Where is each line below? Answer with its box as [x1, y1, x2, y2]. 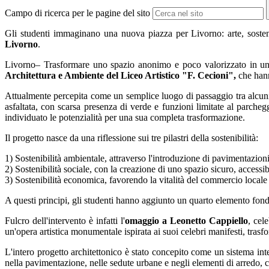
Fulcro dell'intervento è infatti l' [5, 216, 125, 226]
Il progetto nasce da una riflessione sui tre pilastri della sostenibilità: [5, 133, 258, 144]
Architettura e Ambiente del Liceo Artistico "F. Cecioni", [5, 70, 236, 81]
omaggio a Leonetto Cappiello [125, 216, 248, 226]
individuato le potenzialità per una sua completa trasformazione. [5, 112, 245, 123]
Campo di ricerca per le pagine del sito [5, 8, 150, 19]
